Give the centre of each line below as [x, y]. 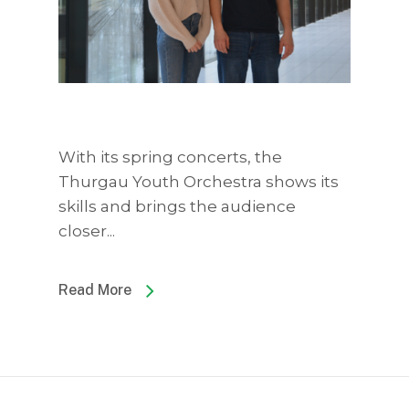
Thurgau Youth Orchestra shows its [199, 182]
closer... [87, 231]
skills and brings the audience [177, 207]
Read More [95, 290]
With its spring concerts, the [170, 157]
